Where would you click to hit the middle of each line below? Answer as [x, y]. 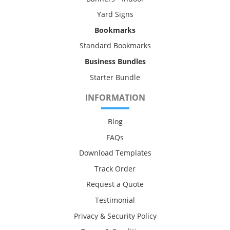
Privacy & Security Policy [115, 216]
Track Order [115, 168]
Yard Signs [115, 14]
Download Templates [115, 153]
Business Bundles [115, 62]
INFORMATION [115, 98]
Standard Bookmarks [115, 46]
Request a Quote [115, 184]
